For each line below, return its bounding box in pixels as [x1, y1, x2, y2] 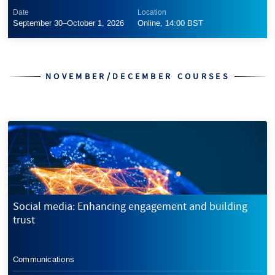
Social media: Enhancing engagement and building [12, 198, 247, 214]
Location [137, 7, 166, 18]
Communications [12, 254, 75, 265]
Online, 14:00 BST [137, 18, 203, 29]
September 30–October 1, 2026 [12, 18, 124, 29]
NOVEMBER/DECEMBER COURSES [45, 71, 230, 83]
